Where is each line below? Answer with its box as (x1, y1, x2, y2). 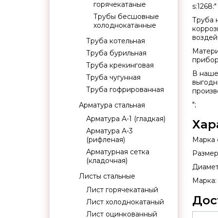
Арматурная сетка (86, 147, 149, 156)
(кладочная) (86, 156, 127, 165)
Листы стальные (79, 172, 135, 181)
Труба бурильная (86, 49, 146, 57)
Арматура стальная (79, 101, 145, 109)
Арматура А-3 (86, 127, 133, 135)
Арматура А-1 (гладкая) (86, 114, 165, 123)
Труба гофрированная (86, 85, 164, 94)
